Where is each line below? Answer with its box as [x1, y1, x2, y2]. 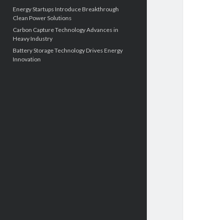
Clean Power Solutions [12, 14, 72, 22]
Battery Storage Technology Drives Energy [12, 47, 123, 54]
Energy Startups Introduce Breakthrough [12, 5, 119, 13]
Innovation [12, 55, 41, 63]
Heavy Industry [12, 35, 53, 42]
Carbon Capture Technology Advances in [12, 26, 118, 33]
